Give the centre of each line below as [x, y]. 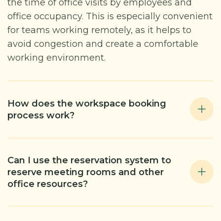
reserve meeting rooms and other [86, 172]
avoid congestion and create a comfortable [103, 44]
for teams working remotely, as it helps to [99, 30]
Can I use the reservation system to [89, 160]
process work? [41, 115]
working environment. [56, 58]
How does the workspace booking [87, 104]
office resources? [48, 184]
